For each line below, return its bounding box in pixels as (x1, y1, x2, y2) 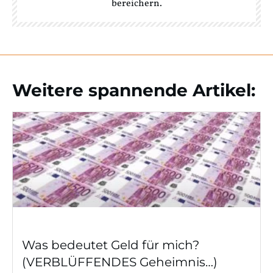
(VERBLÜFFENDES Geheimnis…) (22, 255, 218, 270)
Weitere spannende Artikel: (12, 80, 255, 101)
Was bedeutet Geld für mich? (22, 238, 199, 253)
